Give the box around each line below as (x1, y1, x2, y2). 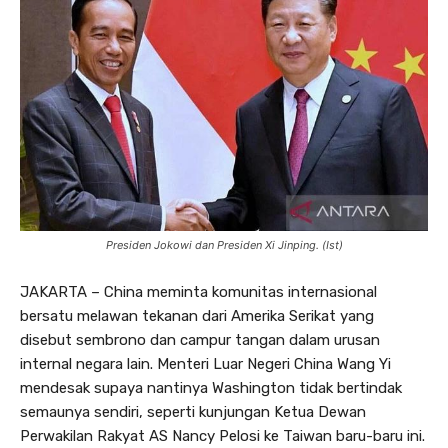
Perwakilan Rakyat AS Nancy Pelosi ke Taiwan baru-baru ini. (20, 426, 425, 445)
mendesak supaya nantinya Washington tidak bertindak (20, 378, 402, 397)
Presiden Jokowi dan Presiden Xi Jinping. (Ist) (105, 237, 343, 252)
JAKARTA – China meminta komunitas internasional (20, 282, 377, 301)
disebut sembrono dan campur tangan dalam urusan (20, 330, 380, 349)
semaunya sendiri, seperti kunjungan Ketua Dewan (20, 402, 366, 421)
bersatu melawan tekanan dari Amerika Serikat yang (20, 306, 374, 325)
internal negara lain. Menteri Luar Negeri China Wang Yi (20, 354, 391, 373)
